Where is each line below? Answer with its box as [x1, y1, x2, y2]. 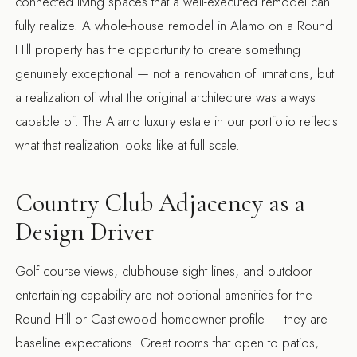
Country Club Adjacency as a [15, 186, 306, 218]
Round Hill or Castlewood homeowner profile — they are [15, 308, 328, 328]
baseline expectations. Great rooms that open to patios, [15, 332, 320, 352]
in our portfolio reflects [210, 111, 339, 131]
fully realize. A [15, 15, 96, 35]
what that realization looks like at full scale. [15, 135, 241, 155]
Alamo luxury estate [106, 111, 211, 131]
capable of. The [15, 111, 107, 131]
